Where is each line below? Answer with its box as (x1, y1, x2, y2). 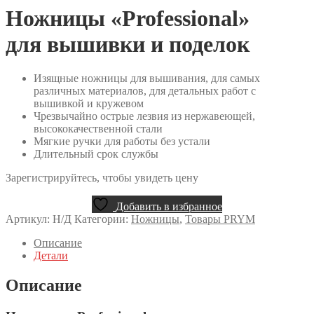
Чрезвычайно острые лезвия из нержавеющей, (34, 110, 255, 123)
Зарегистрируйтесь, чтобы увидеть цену (6, 172, 198, 184)
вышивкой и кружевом (34, 97, 144, 110)
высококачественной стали (34, 123, 163, 135)
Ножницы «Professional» (6, 5, 250, 31)
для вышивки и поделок (6, 31, 250, 57)
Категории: (74, 213, 131, 226)
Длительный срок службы (34, 148, 158, 161)
